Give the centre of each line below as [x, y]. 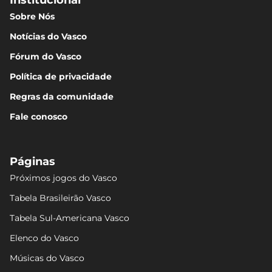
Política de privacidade [61, 76]
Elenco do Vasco [44, 238]
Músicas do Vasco [47, 258]
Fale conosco [39, 117]
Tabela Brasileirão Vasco [60, 198]
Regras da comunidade [62, 97]
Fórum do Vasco [46, 56]
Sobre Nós [32, 16]
